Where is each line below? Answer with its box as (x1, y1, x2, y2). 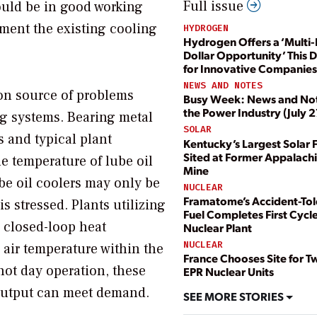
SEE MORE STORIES (183, 288, 286, 304)
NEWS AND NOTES (183, 79, 263, 92)
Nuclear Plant (183, 219, 252, 235)
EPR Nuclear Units (183, 264, 274, 279)
